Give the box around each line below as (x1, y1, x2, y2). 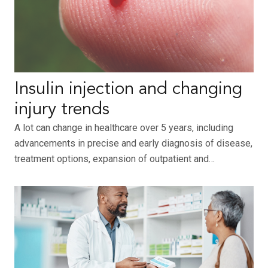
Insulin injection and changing (14, 81, 242, 99)
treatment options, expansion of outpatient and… (14, 153, 215, 165)
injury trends (14, 101, 109, 119)
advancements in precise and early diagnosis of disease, (14, 138, 252, 150)
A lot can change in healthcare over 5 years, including (14, 122, 233, 134)
